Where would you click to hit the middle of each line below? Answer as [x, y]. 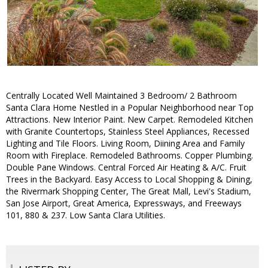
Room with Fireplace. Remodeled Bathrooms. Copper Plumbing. [130, 156]
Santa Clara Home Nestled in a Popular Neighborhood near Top [130, 108]
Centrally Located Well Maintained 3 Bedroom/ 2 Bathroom [121, 96]
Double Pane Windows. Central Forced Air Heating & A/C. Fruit [126, 167]
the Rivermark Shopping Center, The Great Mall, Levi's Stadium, [129, 191]
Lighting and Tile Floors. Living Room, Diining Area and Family [125, 144]
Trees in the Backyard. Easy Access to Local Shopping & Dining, [129, 179]
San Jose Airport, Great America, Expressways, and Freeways [124, 203]
